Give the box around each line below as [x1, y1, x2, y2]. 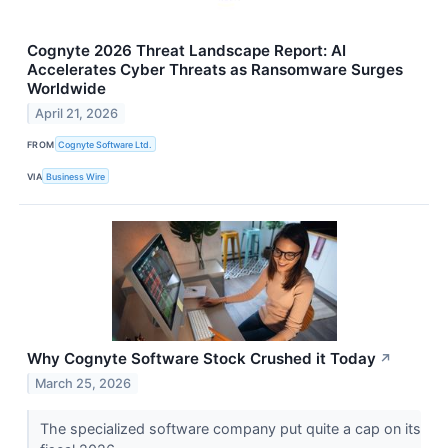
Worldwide [27, 79, 106, 99]
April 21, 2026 [35, 105, 119, 121]
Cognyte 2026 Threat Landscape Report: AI [27, 41, 346, 61]
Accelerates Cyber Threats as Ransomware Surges [27, 60, 403, 80]
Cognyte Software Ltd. [58, 138, 153, 150]
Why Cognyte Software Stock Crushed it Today [27, 349, 376, 369]
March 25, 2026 [35, 376, 132, 392]
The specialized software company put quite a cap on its [39, 420, 421, 438]
